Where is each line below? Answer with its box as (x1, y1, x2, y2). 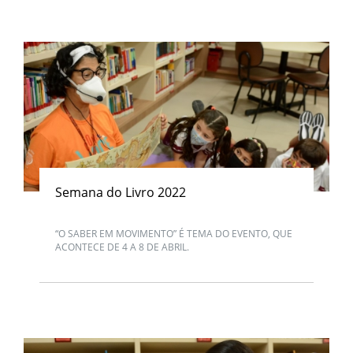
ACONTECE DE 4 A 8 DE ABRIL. (55, 240, 189, 254)
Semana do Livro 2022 (55, 183, 186, 201)
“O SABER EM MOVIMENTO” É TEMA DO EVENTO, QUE (55, 226, 292, 240)
